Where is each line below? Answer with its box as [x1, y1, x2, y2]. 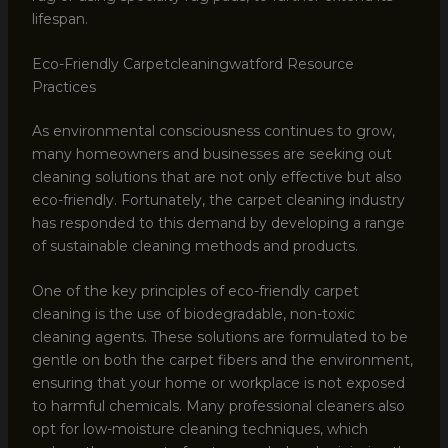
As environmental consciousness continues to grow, [31, 121, 395, 140]
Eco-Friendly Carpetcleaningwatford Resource [31, 54, 354, 73]
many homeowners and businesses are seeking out [31, 144, 392, 163]
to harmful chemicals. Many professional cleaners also [31, 397, 405, 416]
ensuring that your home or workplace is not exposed [31, 374, 405, 393]
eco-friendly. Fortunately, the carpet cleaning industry [31, 190, 405, 209]
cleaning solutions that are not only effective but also [31, 167, 402, 186]
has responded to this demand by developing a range [31, 213, 405, 232]
